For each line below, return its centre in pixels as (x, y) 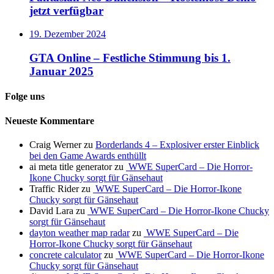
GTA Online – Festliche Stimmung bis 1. (130, 57)
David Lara (51, 210)
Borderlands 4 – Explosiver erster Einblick (177, 144)
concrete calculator (65, 254)
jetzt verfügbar (66, 10)
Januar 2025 (61, 71)
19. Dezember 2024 (68, 34)
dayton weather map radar (80, 232)
